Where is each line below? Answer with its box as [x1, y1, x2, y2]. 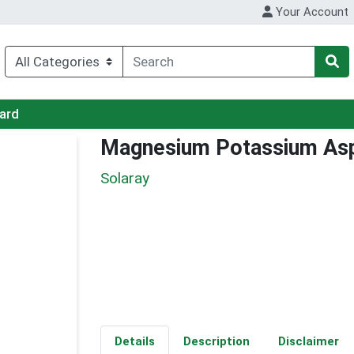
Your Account [273, 5, 349, 20]
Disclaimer [277, 334, 339, 349]
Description [183, 334, 250, 349]
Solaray [100, 168, 149, 187]
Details [114, 334, 155, 349]
